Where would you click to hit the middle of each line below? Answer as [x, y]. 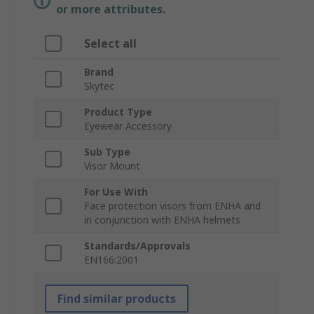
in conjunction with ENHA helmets [162, 220]
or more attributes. [111, 9]
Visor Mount [112, 166]
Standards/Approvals [137, 246]
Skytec [99, 86]
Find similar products [117, 299]
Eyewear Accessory [128, 126]
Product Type [118, 112]
